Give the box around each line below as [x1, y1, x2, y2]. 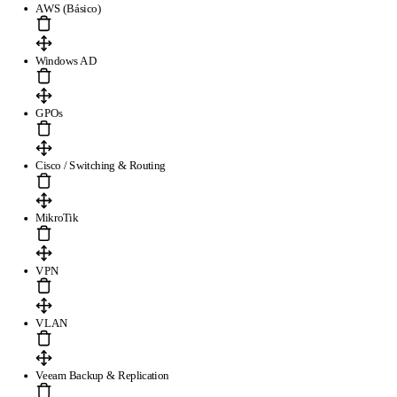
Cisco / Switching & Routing [35, 160, 166, 172]
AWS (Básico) [35, 2, 101, 15]
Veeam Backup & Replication [35, 369, 169, 382]
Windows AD [35, 54, 97, 67]
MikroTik [35, 212, 78, 224]
